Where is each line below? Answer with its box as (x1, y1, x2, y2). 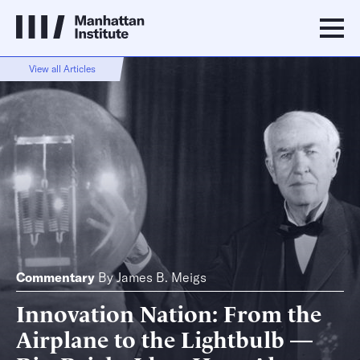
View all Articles (28, 63, 96, 75)
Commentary (16, 269, 95, 285)
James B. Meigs (117, 269, 207, 285)
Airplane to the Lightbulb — (16, 322, 313, 354)
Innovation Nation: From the (16, 297, 321, 328)
